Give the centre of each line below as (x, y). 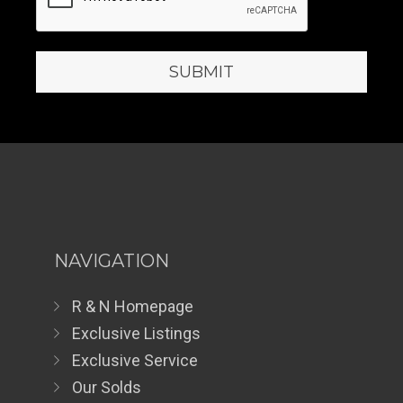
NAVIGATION (112, 260)
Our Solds (107, 387)
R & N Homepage (133, 306)
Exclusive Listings (136, 333)
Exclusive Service (135, 360)
